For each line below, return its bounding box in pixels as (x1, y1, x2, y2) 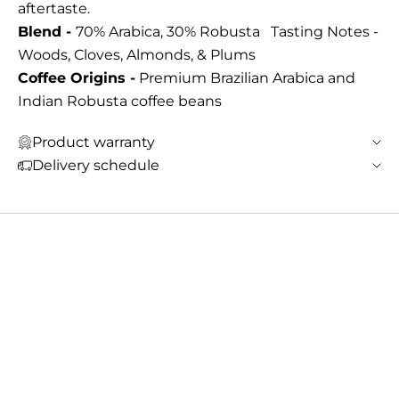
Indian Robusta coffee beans (18, 92, 222, 110)
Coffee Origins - (18, 69, 135, 86)
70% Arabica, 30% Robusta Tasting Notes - (76, 22, 379, 40)
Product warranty (32, 133, 155, 151)
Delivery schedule (32, 156, 159, 174)
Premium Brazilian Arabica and (135, 69, 355, 86)
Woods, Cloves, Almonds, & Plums (18, 45, 256, 63)
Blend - (18, 22, 76, 40)
